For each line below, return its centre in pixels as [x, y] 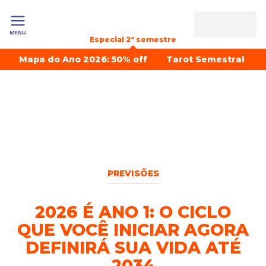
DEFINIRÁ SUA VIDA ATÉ [133, 248]
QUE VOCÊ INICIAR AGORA [133, 230]
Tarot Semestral [205, 59]
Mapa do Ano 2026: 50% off [83, 59]
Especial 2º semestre [133, 39]
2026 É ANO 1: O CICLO [133, 212]
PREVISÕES [133, 173]
